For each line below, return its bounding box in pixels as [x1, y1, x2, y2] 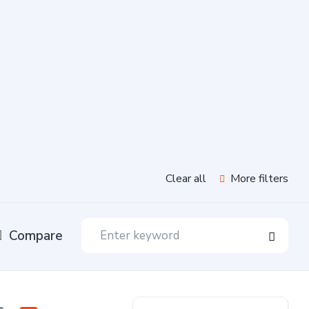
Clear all [166, 171, 206, 186]
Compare [9, 226, 63, 245]
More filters [228, 171, 288, 186]
